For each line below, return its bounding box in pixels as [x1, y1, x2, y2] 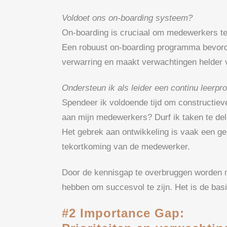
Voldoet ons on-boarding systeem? [62, 13, 193, 23]
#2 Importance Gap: [62, 206, 184, 220]
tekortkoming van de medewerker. [62, 141, 190, 152]
